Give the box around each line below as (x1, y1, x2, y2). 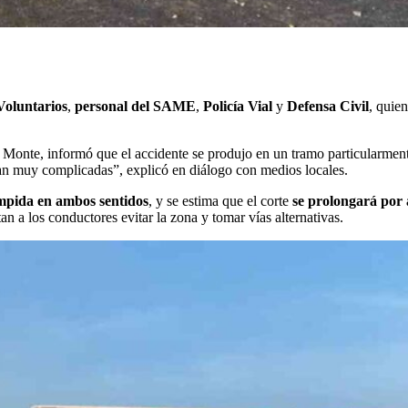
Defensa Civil (287, 97, 369, 114)
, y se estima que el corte (148, 192, 292, 209)
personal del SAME (75, 97, 196, 114)
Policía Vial (203, 97, 272, 114)
